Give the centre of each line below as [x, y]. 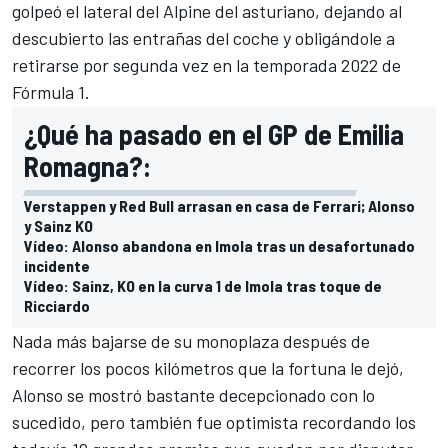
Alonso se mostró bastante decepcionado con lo [193, 394]
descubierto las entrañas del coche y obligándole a [203, 37]
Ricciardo [57, 305]
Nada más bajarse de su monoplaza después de [191, 340]
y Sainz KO [58, 225]
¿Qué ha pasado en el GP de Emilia [214, 133]
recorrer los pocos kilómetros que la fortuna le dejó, [208, 367]
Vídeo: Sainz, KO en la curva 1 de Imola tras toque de [203, 285]
